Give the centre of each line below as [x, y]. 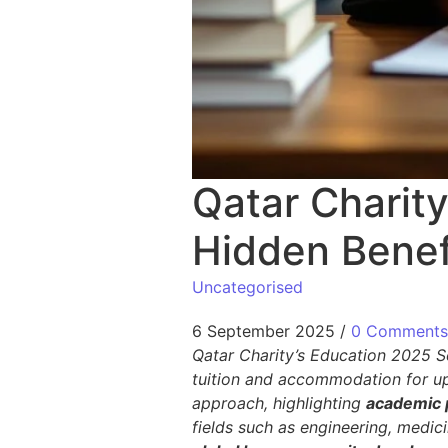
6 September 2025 [263, 331]
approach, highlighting [279, 403]
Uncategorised [247, 287]
